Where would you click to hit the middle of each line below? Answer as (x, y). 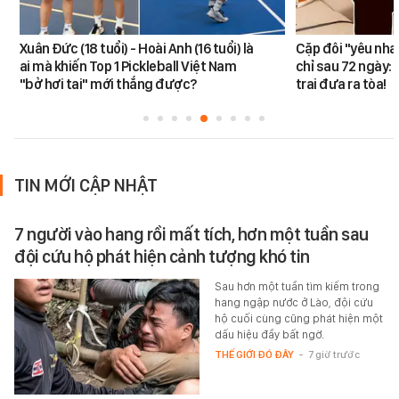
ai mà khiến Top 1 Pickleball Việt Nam (128, 66)
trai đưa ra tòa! (341, 84)
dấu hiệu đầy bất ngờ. (269, 334)
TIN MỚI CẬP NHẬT (86, 185)
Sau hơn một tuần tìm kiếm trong (297, 286)
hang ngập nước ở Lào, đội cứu (293, 302)
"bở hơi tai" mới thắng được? (108, 84)
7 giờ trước (334, 354)
